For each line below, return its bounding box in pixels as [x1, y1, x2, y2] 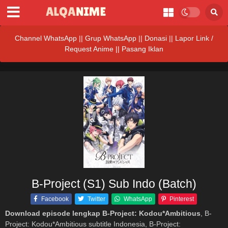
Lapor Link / [175, 34, 213, 42]
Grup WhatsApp [85, 34, 136, 42]
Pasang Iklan [122, 45, 163, 53]
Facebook [41, 195, 69, 203]
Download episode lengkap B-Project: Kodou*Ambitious [5, 210, 201, 217]
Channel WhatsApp [15, 34, 77, 42]
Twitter [87, 195, 105, 203]
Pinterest [169, 195, 194, 203]
